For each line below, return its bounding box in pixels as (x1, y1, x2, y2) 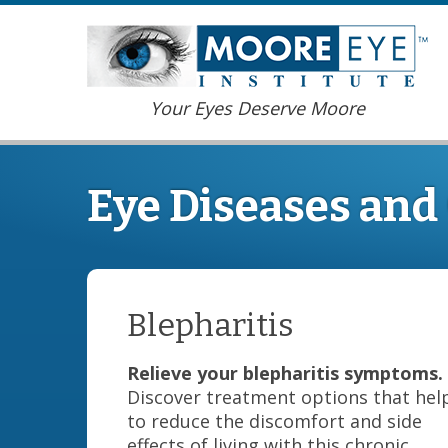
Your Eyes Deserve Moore (150, 96, 365, 120)
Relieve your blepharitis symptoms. (127, 361, 443, 385)
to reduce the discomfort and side (127, 409, 422, 433)
